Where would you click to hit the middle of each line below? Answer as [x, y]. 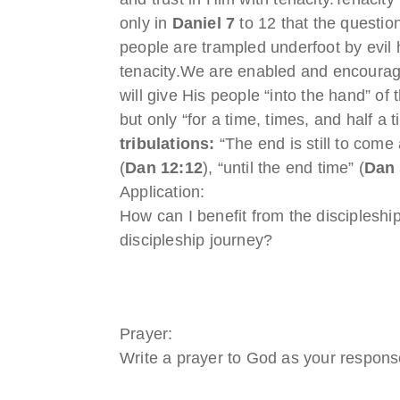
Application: [162, 192]
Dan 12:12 [164, 167]
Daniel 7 [204, 23]
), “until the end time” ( [284, 167]
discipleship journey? [196, 240]
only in [146, 23]
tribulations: [167, 143]
